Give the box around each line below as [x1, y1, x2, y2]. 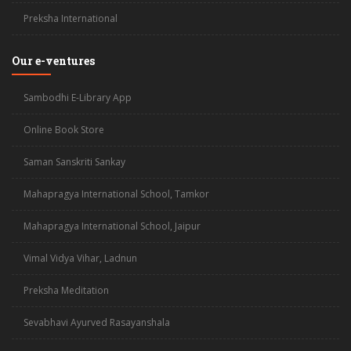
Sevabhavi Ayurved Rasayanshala [24, 316, 170, 329]
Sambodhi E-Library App [24, 91, 132, 104]
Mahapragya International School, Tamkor [24, 187, 209, 201]
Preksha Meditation [24, 284, 109, 297]
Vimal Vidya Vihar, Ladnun [24, 251, 137, 265]
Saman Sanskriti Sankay [24, 155, 125, 168]
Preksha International [24, 12, 118, 25]
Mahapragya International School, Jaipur [24, 219, 201, 233]
